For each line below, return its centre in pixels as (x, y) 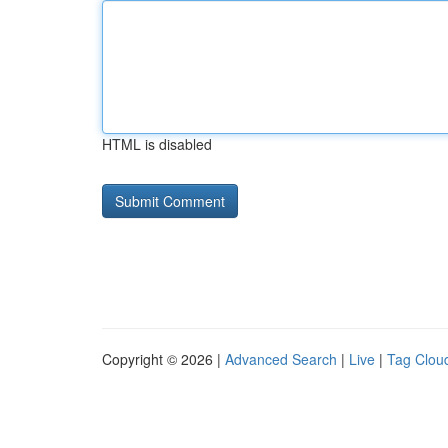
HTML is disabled (157, 144)
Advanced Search (281, 359)
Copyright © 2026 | (163, 359)
